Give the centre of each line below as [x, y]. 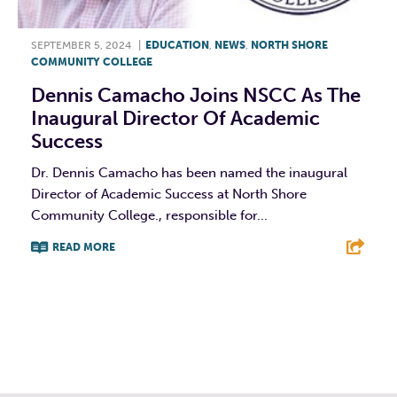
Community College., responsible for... [149, 215]
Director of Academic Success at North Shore [169, 194]
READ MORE [84, 247]
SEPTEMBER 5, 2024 [81, 45]
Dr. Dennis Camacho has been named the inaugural [189, 172]
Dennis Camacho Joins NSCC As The [196, 95]
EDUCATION [177, 45]
